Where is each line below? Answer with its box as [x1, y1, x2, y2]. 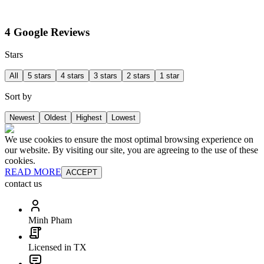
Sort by [5, 91, 32, 102]
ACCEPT [66, 168, 97, 177]
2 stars [127, 71, 150, 81]
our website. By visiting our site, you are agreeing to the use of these [5, 145, 258, 156]
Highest [76, 113, 102, 123]
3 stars [94, 71, 117, 81]
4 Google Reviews [5, 25, 90, 38]
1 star [160, 71, 179, 81]
